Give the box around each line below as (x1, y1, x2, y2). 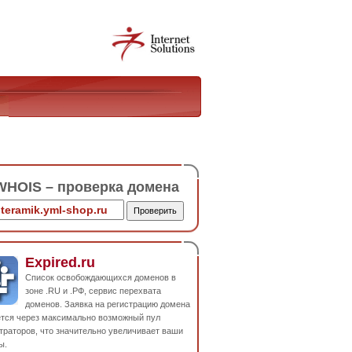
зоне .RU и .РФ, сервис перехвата (25, 285, 161, 295)
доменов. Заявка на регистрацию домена (25, 299, 190, 309)
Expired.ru (25, 254, 95, 270)
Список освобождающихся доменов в (25, 272, 176, 282)
